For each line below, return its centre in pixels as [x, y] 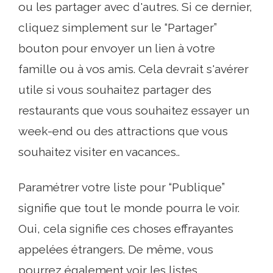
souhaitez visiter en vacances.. [99, 152]
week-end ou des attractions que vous [123, 131]
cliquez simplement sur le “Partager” [118, 28]
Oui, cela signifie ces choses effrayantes [126, 229]
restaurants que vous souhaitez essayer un [134, 111]
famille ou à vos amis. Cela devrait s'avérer [133, 69]
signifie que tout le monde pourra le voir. [129, 208]
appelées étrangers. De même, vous [116, 250]
